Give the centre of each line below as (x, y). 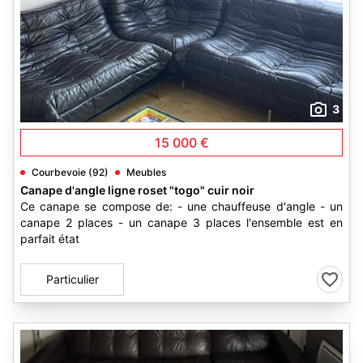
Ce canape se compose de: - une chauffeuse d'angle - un (181, 206)
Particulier (72, 279)
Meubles (146, 172)
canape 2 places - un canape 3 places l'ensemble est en (181, 222)
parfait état (50, 239)
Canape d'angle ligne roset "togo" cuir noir (137, 190)
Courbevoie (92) (70, 172)
